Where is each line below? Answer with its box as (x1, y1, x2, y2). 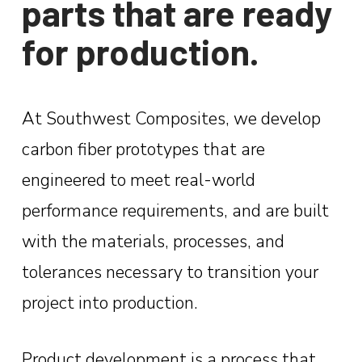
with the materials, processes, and (21, 229, 284, 254)
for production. (21, 30, 259, 74)
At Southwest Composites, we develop (21, 106, 321, 131)
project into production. (21, 290, 202, 315)
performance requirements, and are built (21, 198, 329, 223)
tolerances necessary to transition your (21, 259, 318, 284)
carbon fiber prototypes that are (21, 137, 265, 162)
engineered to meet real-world (21, 167, 255, 192)
